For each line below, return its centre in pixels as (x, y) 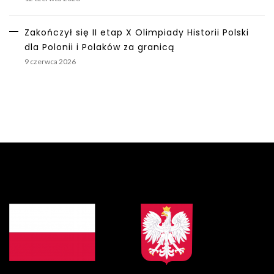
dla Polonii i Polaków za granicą (99, 47)
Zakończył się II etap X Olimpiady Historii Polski (137, 32)
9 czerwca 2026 (50, 61)
